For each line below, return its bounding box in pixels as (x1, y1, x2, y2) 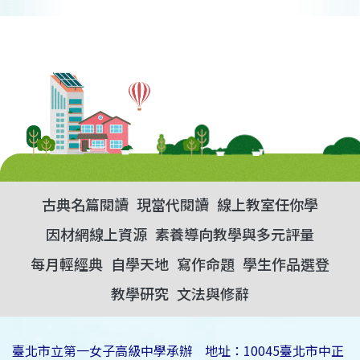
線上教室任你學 (217, 194, 318, 215)
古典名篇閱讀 (42, 194, 129, 215)
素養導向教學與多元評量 (155, 223, 314, 245)
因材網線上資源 (46, 223, 147, 245)
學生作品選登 (243, 253, 329, 275)
